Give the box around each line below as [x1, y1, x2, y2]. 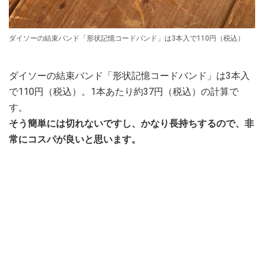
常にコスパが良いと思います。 [9, 134, 141, 146]
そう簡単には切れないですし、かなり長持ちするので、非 [9, 118, 254, 130]
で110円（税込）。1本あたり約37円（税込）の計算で [9, 86, 239, 98]
